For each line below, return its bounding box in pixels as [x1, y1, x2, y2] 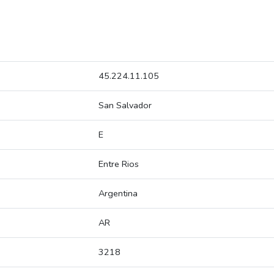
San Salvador [98, 99, 152, 112]
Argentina [98, 187, 138, 200]
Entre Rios [98, 158, 139, 171]
